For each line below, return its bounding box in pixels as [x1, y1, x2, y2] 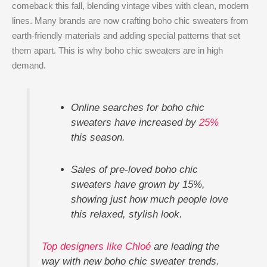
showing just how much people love [71, 194, 229, 205]
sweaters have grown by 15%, [71, 179, 206, 190]
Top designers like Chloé [41, 241, 151, 252]
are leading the [150, 241, 219, 252]
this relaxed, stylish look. [71, 209, 183, 220]
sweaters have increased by [71, 117, 200, 128]
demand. [12, 60, 46, 70]
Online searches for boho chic [71, 102, 205, 113]
